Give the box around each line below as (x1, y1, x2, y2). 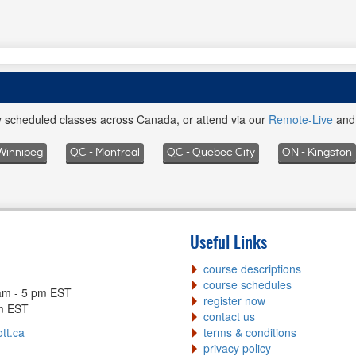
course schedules (203, 277, 292, 292)
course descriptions (203, 261, 301, 277)
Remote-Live (269, 111, 333, 127)
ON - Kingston (282, 147, 352, 158)
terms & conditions (203, 324, 296, 340)
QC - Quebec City (167, 147, 255, 158)
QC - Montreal (70, 147, 140, 158)
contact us (203, 308, 255, 324)
